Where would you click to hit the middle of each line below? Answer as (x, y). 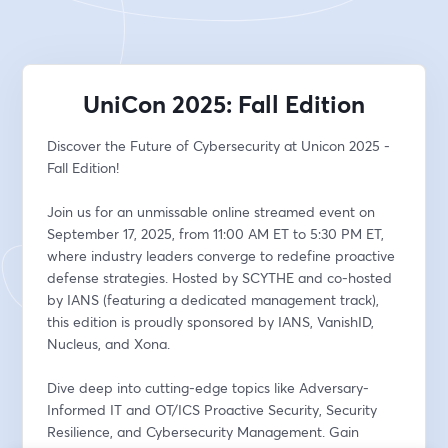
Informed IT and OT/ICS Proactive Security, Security (212, 409)
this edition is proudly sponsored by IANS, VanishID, (211, 321)
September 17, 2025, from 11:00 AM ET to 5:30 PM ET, (216, 233)
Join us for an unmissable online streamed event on (211, 211)
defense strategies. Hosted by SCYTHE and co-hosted (220, 277)
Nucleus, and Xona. (109, 343)
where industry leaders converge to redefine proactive (221, 255)
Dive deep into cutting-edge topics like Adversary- (208, 387)
